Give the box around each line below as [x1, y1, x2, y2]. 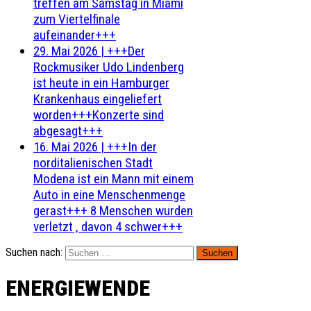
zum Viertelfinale [33, 11, 120, 27]
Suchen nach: [6, 246, 62, 259]
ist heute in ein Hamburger [33, 75, 169, 91]
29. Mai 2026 [33, 43, 98, 59]
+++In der [107, 139, 157, 155]
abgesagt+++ [33, 123, 103, 139]
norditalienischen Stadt [33, 155, 153, 171]
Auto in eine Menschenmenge [33, 187, 185, 203]
